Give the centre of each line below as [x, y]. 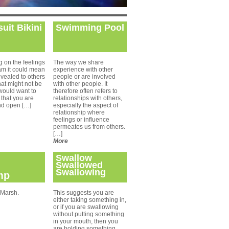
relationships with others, [88, 98]
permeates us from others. [89, 127]
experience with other [83, 70]
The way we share [78, 62]
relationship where [79, 112]
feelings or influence [81, 120]
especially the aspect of [86, 105]
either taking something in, [90, 200]
